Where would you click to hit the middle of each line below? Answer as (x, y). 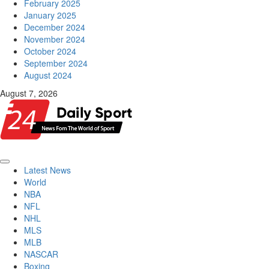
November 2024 (55, 39)
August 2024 (48, 75)
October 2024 (50, 51)
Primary (19, 167)
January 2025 (50, 15)
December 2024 (55, 27)
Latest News (47, 170)
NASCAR (41, 254)
